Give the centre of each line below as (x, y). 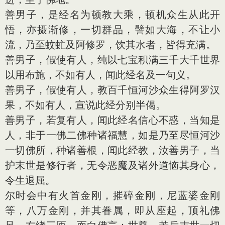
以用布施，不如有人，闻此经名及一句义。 (100, 75)
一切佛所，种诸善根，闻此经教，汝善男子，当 (113, 150)
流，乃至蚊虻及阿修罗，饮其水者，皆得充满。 (110, 45)
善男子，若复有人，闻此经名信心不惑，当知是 (113, 120)
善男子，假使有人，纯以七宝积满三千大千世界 (113, 60)
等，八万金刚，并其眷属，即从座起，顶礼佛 (113, 210)
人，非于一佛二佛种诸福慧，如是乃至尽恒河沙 (113, 135)
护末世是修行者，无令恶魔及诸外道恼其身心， (113, 165)
